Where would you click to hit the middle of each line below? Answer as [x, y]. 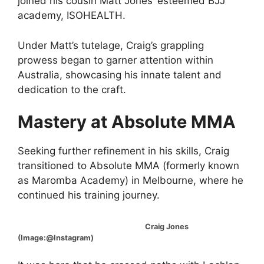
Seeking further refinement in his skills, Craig [123, 151]
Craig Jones [103, 226]
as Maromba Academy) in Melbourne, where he [131, 180]
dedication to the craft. [72, 89]
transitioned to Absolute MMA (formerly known [128, 166]
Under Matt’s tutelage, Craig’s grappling [111, 45]
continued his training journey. [89, 195]
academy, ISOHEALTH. [72, 15]
